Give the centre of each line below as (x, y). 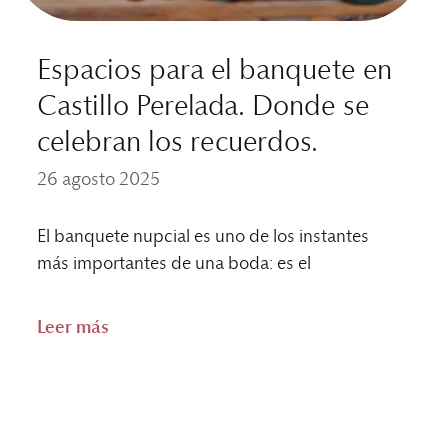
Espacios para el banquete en (215, 70)
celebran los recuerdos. (178, 142)
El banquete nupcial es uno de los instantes (203, 236)
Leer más (73, 327)
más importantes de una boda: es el (174, 263)
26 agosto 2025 (99, 179)
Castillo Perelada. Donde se (204, 106)
